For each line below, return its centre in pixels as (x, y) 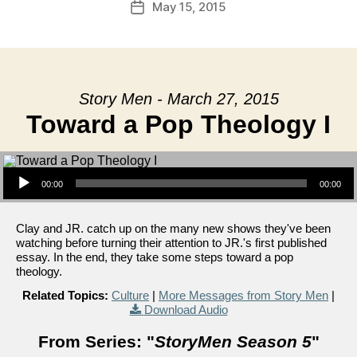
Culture (130, 295)
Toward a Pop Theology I (178, 124)
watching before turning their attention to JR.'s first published (171, 243)
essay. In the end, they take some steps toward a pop (155, 257)
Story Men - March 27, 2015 (178, 99)
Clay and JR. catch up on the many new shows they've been (173, 228)
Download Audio (186, 310)
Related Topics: (65, 295)
